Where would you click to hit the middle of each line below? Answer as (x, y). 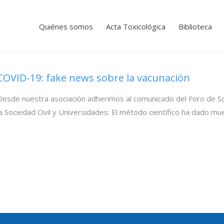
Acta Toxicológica (136, 26)
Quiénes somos (66, 26)
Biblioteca (195, 26)
